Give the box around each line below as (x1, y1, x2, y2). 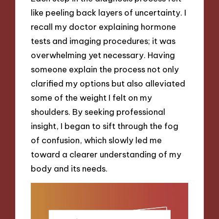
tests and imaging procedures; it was (31, 35, 176, 46)
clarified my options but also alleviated (31, 78, 186, 88)
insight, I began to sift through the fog (31, 120, 179, 131)
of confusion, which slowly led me (31, 134, 162, 145)
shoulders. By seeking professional (31, 106, 166, 117)
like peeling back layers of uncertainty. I (31, 7, 187, 18)
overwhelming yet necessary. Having (31, 49, 175, 60)
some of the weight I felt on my (31, 92, 153, 103)
